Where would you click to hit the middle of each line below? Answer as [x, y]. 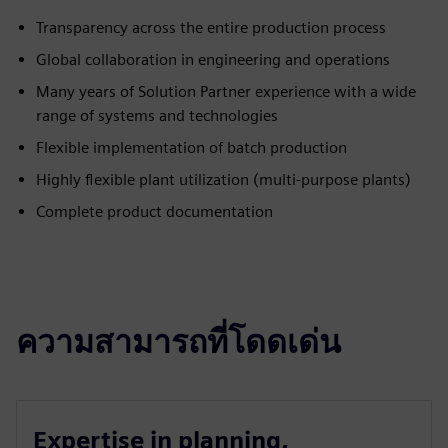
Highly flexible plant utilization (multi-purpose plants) [223, 179]
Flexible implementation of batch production [191, 147]
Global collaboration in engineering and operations [213, 59]
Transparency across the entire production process [211, 27]
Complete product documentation [154, 211]
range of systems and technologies [157, 115]
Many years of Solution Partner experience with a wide [226, 91]
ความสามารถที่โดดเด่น [178, 341]
